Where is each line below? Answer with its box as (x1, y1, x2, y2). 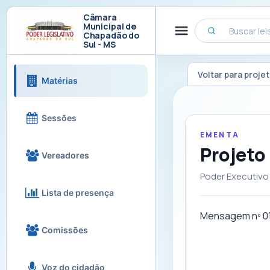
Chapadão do (83, 29, 140, 41)
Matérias (42, 75, 78, 86)
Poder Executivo (200, 170, 269, 183)
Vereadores (42, 150, 89, 160)
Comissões (42, 225, 88, 235)
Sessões (42, 113, 77, 123)
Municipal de (83, 20, 137, 32)
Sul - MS (83, 38, 116, 50)
